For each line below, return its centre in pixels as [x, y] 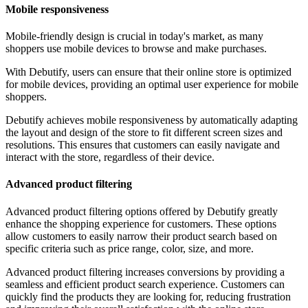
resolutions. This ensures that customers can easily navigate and [143, 145]
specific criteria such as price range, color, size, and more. [130, 248]
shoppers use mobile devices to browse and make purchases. [136, 49]
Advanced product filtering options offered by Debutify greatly [142, 211]
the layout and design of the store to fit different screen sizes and [144, 133]
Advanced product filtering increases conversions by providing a [145, 272]
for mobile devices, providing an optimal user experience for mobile [152, 85]
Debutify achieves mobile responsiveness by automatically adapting [152, 120]
